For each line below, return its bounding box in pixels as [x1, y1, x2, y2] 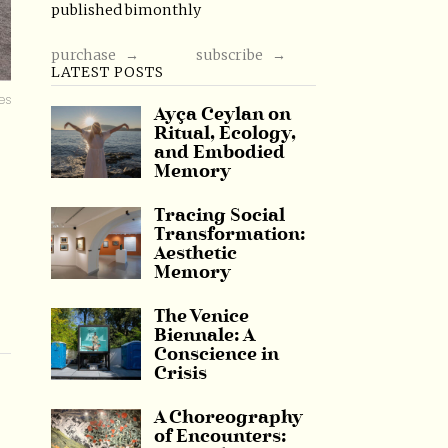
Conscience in [153, 346, 279, 364]
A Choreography [153, 409, 302, 427]
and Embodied [153, 144, 285, 162]
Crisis [153, 365, 207, 383]
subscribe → [196, 45, 286, 64]
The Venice [153, 308, 249, 326]
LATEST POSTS [51, 62, 164, 81]
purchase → [51, 45, 139, 64]
